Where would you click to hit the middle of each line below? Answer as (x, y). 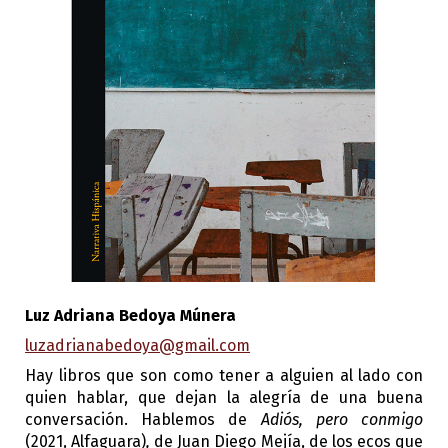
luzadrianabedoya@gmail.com (138, 345)
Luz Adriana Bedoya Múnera (131, 315)
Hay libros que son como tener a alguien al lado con (224, 376)
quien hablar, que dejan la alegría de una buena (224, 398)
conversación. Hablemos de (143, 420)
